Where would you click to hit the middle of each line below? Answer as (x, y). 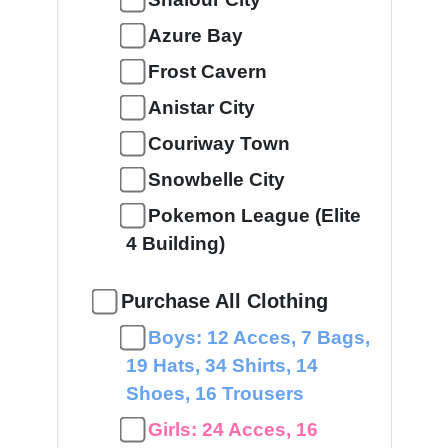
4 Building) (175, 243)
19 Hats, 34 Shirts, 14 (221, 365)
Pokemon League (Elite (254, 215)
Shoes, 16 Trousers (214, 393)
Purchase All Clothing (224, 301)
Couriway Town (218, 143)
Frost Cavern (207, 71)
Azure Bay (195, 35)
